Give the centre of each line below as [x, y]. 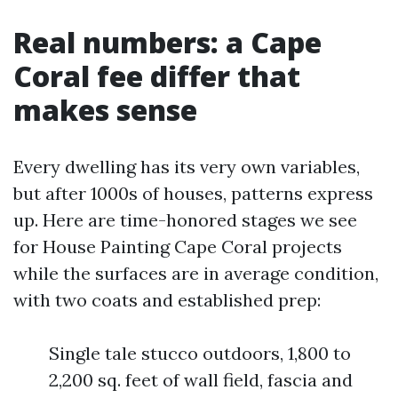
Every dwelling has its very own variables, [187, 167]
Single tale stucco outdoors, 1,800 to [200, 353]
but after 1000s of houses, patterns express [193, 193]
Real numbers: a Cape [167, 42]
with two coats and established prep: [167, 300]
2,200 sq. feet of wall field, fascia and [201, 380]
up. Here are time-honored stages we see [185, 220]
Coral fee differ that [157, 76]
